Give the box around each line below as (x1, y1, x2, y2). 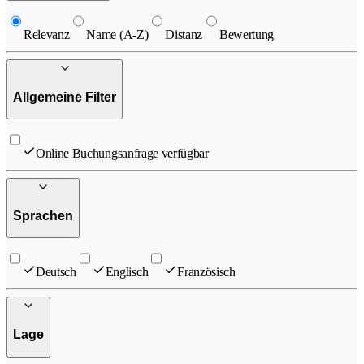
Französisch (177, 265, 236, 279)
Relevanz (24, 28, 70, 41)
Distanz (165, 28, 203, 41)
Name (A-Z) (86, 28, 149, 41)
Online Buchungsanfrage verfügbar (36, 146, 209, 161)
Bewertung (219, 28, 275, 41)
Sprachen (13, 208, 73, 223)
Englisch (105, 265, 149, 279)
